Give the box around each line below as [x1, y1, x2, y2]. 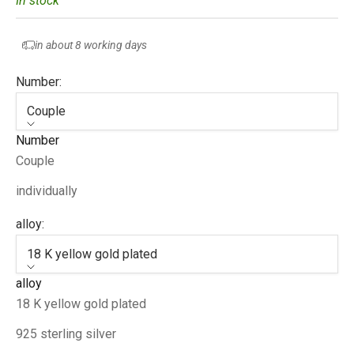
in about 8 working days [35, 38, 147, 51]
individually [16, 183, 77, 199]
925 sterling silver [16, 326, 116, 342]
